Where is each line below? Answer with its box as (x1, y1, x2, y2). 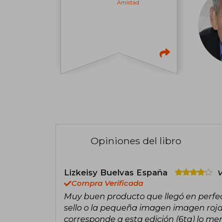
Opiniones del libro (91, 134, 181, 147)
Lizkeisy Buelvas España (64, 167, 170, 177)
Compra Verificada (71, 178, 143, 188)
